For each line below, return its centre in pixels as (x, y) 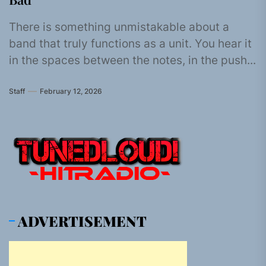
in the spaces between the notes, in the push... (132, 60)
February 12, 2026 (71, 91)
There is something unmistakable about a (119, 27)
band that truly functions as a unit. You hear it (130, 44)
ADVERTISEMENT (82, 221)
